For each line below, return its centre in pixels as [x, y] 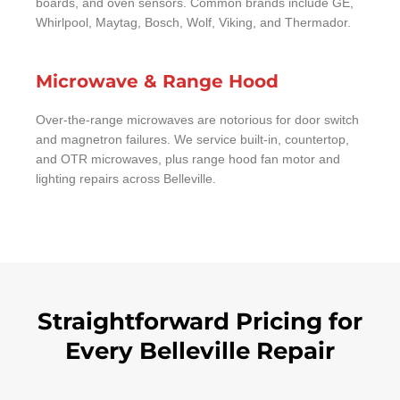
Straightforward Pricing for [200, 322]
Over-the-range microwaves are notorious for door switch [197, 121]
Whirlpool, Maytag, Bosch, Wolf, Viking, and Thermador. [193, 22]
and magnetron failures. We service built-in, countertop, [192, 140]
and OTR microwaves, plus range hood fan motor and [188, 160]
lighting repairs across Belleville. [126, 179]
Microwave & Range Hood [157, 82]
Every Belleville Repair [200, 351]
